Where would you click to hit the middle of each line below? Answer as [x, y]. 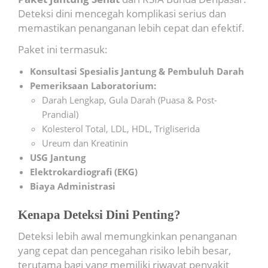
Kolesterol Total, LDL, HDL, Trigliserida [121, 129]
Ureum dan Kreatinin [85, 143]
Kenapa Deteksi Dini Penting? [99, 215]
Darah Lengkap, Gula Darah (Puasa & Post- [130, 100]
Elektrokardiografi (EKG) [84, 172]
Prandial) [60, 114]
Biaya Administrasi [73, 186]
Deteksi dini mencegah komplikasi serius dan [122, 13]
